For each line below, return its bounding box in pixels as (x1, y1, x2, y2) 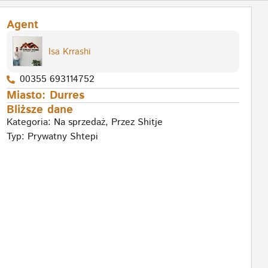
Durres (49, 87, 84, 104)
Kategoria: (6, 115, 54, 130)
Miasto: (6, 87, 50, 104)
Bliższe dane (6, 102, 73, 118)
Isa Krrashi (48, 45, 90, 58)
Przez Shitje (111, 115, 163, 130)
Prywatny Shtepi (27, 130, 98, 144)
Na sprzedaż (53, 115, 105, 130)
